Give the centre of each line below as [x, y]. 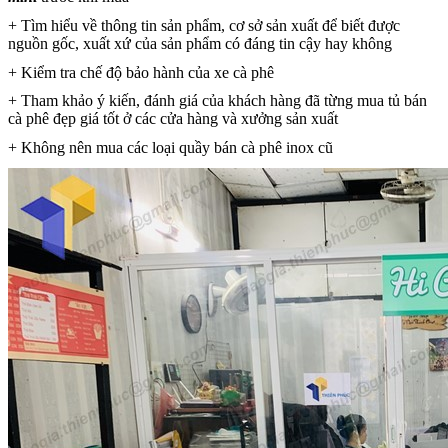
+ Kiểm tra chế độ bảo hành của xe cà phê [141, 72]
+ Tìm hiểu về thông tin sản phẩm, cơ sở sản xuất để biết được [204, 26]
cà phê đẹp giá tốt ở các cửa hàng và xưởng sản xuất [173, 119]
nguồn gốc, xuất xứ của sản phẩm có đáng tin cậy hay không [200, 44]
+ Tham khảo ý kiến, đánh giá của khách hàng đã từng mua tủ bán [217, 101]
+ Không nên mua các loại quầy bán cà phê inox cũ [170, 148]
